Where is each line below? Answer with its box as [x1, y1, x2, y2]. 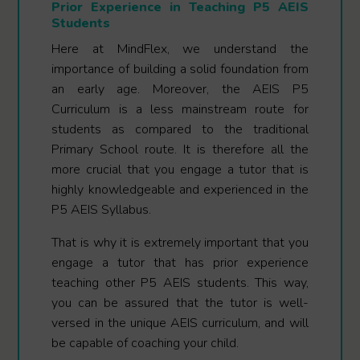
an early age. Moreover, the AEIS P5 [51, 80, 309, 99]
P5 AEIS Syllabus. [51, 201, 152, 219]
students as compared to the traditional [51, 121, 309, 139]
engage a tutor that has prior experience [51, 254, 309, 272]
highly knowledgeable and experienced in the [51, 181, 309, 199]
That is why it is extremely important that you [51, 234, 309, 252]
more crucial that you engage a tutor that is [51, 161, 309, 179]
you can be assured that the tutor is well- [51, 294, 309, 313]
